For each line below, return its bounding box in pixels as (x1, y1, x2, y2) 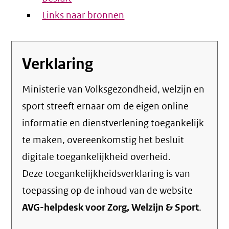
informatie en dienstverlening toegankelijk (22, 117, 204, 129)
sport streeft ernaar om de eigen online (22, 100, 189, 112)
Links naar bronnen (42, 9, 125, 21)
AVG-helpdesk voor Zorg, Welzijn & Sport (22, 201, 199, 214)
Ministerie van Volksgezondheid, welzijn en (22, 83, 31, 96)
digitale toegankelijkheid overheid (22, 151, 169, 163)
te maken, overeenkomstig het (22, 134, 155, 146)
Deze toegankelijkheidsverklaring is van (22, 168, 191, 180)
